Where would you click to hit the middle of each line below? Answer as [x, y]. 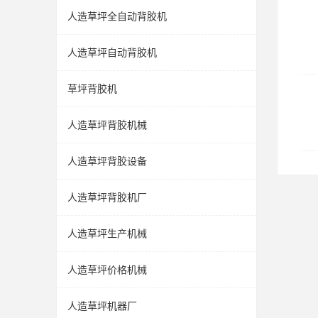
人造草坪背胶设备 [107, 161]
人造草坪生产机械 [107, 234]
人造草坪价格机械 [107, 270]
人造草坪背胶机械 [107, 125]
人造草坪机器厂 [102, 306]
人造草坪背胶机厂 [107, 197]
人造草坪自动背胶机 [112, 53]
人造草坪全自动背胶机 [117, 16]
